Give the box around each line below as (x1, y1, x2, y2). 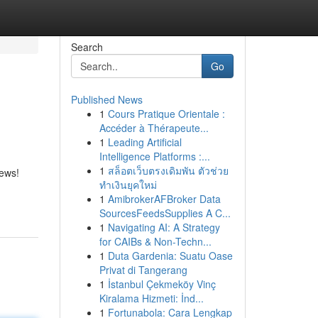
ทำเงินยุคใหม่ (99, 177, 157, 192)
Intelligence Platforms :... (99, 149, 210, 163)
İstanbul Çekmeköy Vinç (107, 277, 216, 291)
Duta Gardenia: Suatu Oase (107, 248, 233, 263)
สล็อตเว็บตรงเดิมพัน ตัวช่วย (107, 163, 229, 177)
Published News (70, 92, 143, 106)
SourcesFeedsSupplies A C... (99, 206, 231, 220)
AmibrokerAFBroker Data (107, 192, 221, 206)
